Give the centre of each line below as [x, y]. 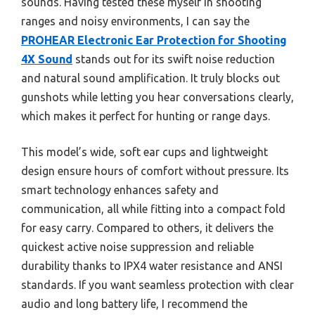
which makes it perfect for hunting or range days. [146, 116]
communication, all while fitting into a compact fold [153, 209]
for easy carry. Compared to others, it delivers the [147, 228]
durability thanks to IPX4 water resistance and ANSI [152, 266]
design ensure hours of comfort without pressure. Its [155, 171]
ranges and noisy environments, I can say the [135, 21]
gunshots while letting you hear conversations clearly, [157, 97]
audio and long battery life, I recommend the [134, 304]
